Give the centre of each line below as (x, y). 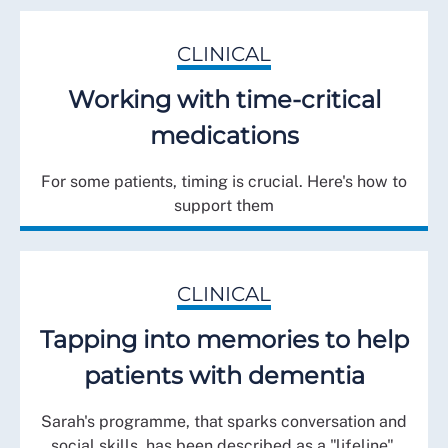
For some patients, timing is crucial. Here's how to (224, 182)
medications (224, 136)
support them (224, 206)
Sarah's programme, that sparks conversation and (224, 422)
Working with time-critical (224, 100)
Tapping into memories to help (224, 340)
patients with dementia (224, 376)
